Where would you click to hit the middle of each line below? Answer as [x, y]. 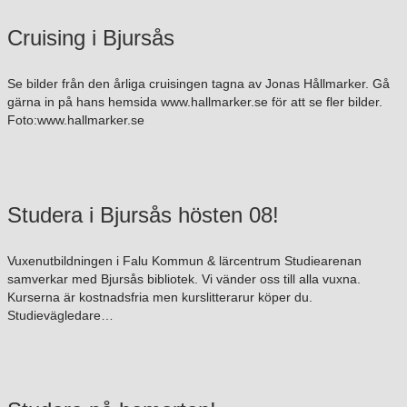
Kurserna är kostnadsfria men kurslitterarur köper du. [160, 298]
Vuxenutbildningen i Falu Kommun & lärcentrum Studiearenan [184, 261]
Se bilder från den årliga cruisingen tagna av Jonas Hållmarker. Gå [199, 84]
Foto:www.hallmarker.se [76, 120]
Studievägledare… [60, 316]
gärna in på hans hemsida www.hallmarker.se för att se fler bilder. [195, 102]
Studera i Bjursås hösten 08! [143, 215]
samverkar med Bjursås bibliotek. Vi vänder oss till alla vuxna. [184, 279]
